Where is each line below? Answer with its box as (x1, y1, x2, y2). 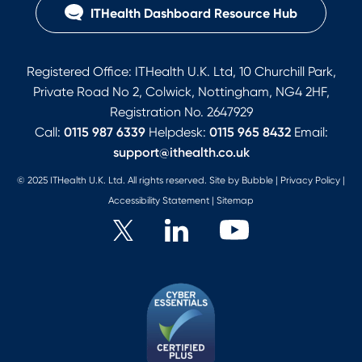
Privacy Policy (280, 174, 340, 186)
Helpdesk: (145, 124, 209, 140)
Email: (290, 124, 328, 140)
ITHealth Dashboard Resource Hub (87, 5, 297, 21)
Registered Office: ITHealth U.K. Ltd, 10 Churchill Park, (26, 63, 336, 79)
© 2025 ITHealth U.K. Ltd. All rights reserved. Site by (17, 174, 242, 186)
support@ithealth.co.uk (112, 144, 250, 160)
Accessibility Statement (108, 194, 209, 206)
